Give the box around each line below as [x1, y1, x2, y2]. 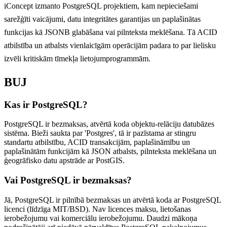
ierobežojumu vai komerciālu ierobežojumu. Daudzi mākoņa [4, 213, 197, 222]
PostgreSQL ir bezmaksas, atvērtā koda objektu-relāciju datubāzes [4, 120, 214, 129]
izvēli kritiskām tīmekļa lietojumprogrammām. [4, 54, 150, 63]
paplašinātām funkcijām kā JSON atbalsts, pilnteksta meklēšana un [4, 147, 216, 156]
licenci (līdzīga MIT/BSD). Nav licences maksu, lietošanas [4, 204, 191, 213]
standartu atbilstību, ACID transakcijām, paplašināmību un [4, 138, 190, 147]
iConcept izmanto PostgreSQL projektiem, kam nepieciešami [4, 1, 198, 10]
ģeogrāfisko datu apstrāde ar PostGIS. [4, 156, 125, 165]
